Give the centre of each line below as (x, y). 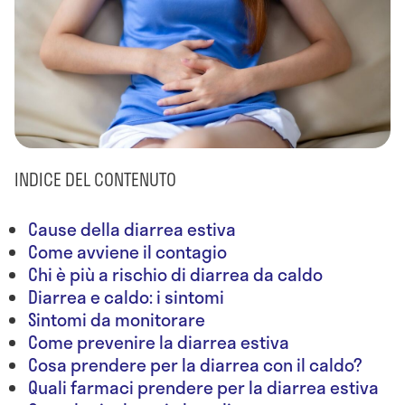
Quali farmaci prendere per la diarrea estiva (203, 387)
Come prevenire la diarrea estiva (159, 342)
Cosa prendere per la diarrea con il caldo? (195, 364)
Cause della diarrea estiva (132, 229)
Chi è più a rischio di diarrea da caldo (175, 274)
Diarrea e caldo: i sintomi (130, 297)
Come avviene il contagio (129, 251)
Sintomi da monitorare (118, 319)
